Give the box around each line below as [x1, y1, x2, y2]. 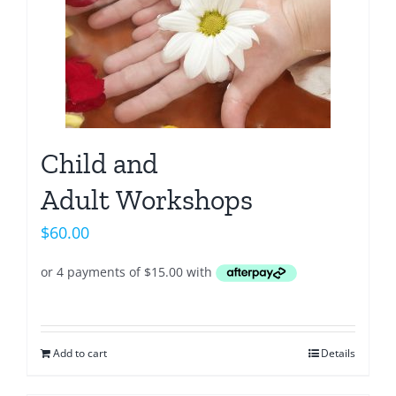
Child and [41, 146, 158, 180]
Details [321, 345, 355, 361]
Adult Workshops [41, 182, 253, 217]
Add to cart [53, 345, 107, 361]
